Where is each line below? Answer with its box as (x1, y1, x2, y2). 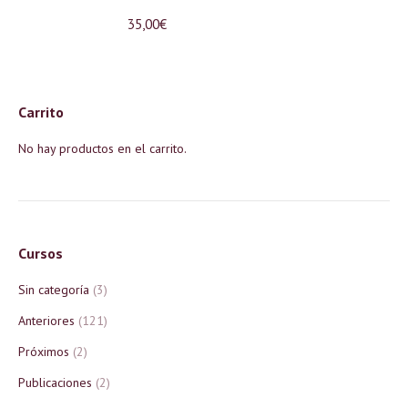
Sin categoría (18, 281, 89, 298)
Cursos (18, 244, 63, 262)
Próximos (18, 343, 69, 360)
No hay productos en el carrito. (18, 140, 187, 157)
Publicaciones (18, 374, 92, 391)
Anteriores (18, 312, 75, 329)
